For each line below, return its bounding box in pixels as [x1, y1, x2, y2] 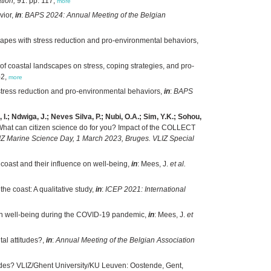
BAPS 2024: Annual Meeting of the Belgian [25, 10, 166, 19]
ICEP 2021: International [105, 184, 186, 194]
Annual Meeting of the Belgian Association [56, 235, 195, 244]
